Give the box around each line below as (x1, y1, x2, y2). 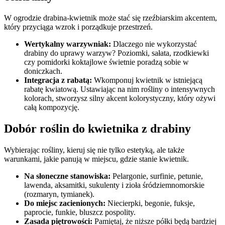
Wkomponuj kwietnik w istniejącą (92, 76, 202, 85)
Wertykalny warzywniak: (24, 40, 111, 49)
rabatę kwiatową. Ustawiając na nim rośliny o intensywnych (24, 85, 215, 94)
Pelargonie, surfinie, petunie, (110, 171, 203, 180)
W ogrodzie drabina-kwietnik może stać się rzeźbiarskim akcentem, (4, 14, 217, 23)
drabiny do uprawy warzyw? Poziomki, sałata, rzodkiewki (24, 49, 209, 58)
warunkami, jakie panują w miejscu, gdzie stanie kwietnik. (4, 154, 189, 163)
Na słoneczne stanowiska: (24, 171, 110, 180)
